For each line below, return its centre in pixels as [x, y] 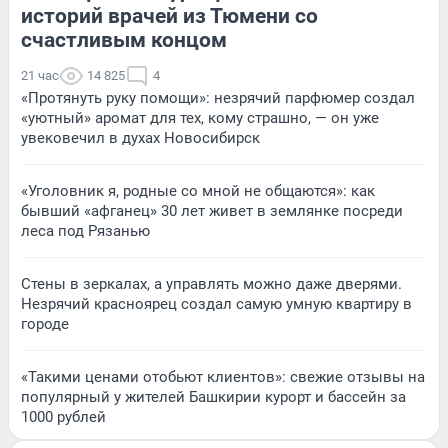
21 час [40, 75]
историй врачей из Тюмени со [169, 15]
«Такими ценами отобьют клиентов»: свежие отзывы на [223, 376]
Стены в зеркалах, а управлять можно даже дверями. [211, 283]
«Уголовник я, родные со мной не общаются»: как [198, 190]
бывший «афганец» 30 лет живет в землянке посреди [212, 210]
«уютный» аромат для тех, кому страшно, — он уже [200, 117]
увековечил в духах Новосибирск [140, 137]
